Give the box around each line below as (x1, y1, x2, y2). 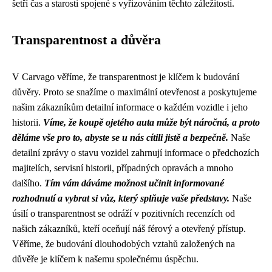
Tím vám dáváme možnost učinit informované (44, 177, 224, 188)
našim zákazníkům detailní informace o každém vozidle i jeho (12, 101, 248, 112)
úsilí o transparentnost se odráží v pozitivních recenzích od (12, 208, 235, 219)
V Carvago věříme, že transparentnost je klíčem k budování (12, 71, 239, 82)
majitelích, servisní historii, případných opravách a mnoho (12, 162, 233, 173)
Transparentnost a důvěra (12, 32, 161, 47)
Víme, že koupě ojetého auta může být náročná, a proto (43, 117, 260, 127)
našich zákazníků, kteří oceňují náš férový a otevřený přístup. (12, 223, 246, 234)
